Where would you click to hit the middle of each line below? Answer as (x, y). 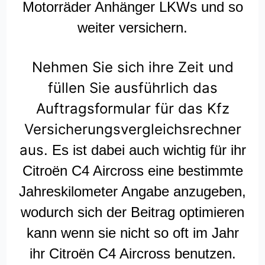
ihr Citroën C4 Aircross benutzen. (132, 254)
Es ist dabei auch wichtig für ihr (149, 150)
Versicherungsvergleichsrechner (132, 130)
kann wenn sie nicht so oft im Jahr (132, 233)
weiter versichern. (132, 28)
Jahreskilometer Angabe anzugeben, (132, 192)
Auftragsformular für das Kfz (132, 109)
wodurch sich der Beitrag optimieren (132, 212)
